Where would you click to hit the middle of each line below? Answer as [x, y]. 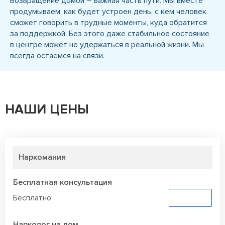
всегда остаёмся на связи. [57, 56]
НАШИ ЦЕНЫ [47, 110]
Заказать [190, 198]
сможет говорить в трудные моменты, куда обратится [108, 23]
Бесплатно [32, 198]
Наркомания [42, 157]
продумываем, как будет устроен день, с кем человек [108, 12]
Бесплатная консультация [63, 183]
